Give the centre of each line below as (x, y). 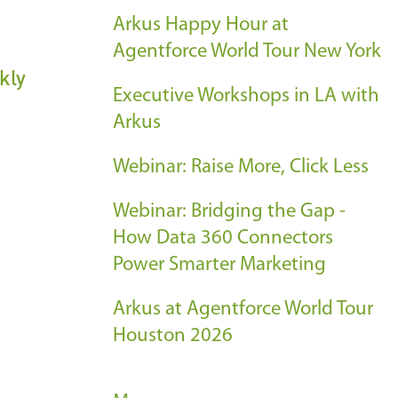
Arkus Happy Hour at (201, 25)
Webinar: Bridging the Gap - (229, 212)
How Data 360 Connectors (223, 239)
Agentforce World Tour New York (247, 52)
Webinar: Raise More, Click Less (241, 167)
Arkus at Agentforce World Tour (243, 310)
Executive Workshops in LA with (246, 96)
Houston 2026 (173, 336)
